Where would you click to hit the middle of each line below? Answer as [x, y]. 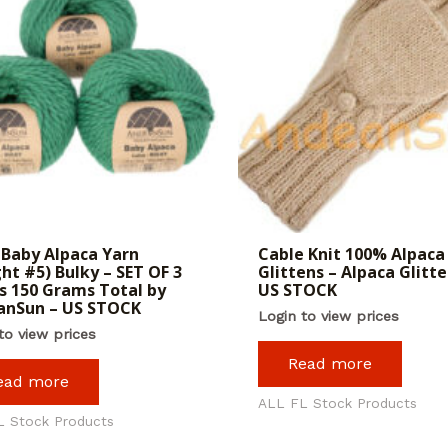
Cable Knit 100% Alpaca [351, 254]
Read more [329, 363]
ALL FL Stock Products [337, 402]
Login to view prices [328, 316]
